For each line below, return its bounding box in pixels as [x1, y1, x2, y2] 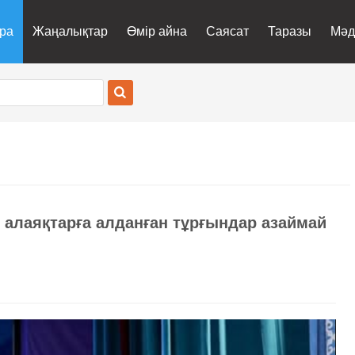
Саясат [206, 25, 250, 38]
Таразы [268, 25, 312, 38]
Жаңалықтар [32, 25, 109, 38]
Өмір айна [127, 25, 188, 38]
